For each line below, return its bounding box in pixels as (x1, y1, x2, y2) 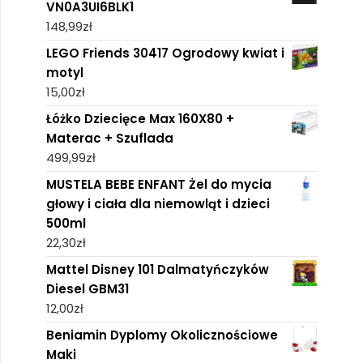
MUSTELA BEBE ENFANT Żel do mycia (45, 176, 271, 194)
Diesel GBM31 (45, 280, 129, 298)
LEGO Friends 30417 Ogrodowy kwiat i (45, 45, 284, 62)
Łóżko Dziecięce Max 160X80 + (45, 110, 234, 128)
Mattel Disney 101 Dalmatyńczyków (45, 261, 269, 279)
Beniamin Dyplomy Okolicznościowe (45, 327, 278, 344)
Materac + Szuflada (45, 130, 173, 147)
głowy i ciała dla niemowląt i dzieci (45, 195, 270, 213)
